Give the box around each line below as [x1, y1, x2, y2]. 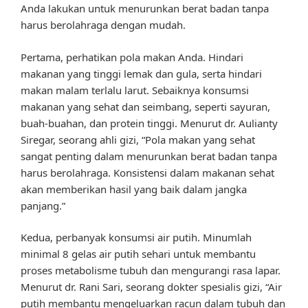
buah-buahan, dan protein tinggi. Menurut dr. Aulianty [21, 115, 278, 130]
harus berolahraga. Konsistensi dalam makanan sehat [21, 165, 274, 179]
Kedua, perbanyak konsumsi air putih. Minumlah [21, 230, 252, 245]
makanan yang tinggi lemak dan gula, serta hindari [21, 66, 262, 80]
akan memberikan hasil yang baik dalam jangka [21, 181, 247, 196]
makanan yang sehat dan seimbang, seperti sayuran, [21, 99, 270, 113]
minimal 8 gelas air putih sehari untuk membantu [21, 247, 256, 261]
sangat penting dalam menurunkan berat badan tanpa [21, 148, 277, 163]
